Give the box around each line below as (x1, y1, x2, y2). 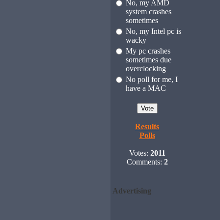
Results (135, 122, 159, 131)
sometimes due (125, 55, 171, 64)
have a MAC (125, 84, 166, 92)
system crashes (125, 7, 171, 16)
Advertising (112, 187, 151, 195)
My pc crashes (125, 47, 170, 55)
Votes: (129, 149, 150, 157)
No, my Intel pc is (125, 27, 181, 35)
